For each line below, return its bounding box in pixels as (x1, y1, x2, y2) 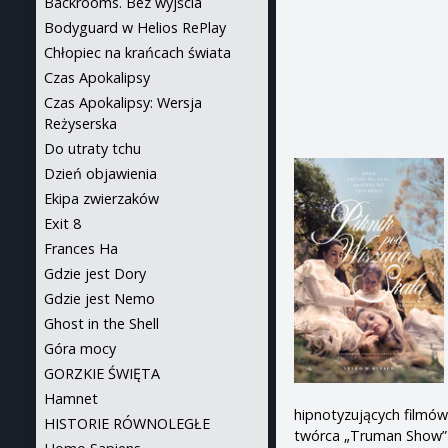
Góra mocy (44, 339, 116, 358)
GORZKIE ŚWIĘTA (44, 364, 160, 383)
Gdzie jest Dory (44, 264, 146, 283)
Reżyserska (44, 114, 117, 133)
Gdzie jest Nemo (44, 289, 155, 308)
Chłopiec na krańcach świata (44, 43, 231, 62)
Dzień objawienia (44, 164, 157, 183)
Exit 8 (44, 214, 81, 233)
